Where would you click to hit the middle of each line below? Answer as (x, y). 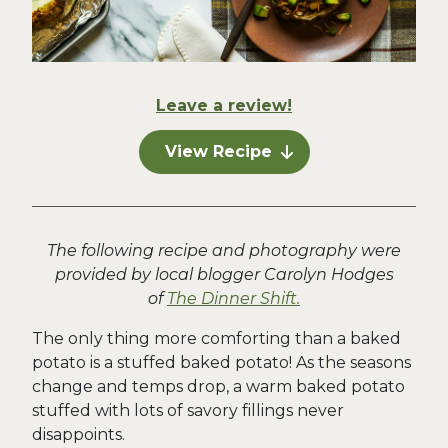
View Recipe (218, 151)
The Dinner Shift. (233, 298)
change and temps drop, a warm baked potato (218, 386)
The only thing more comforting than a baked (216, 338)
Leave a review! (224, 105)
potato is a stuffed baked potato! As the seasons (221, 362)
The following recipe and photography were (224, 250)
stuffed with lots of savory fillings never (188, 410)
